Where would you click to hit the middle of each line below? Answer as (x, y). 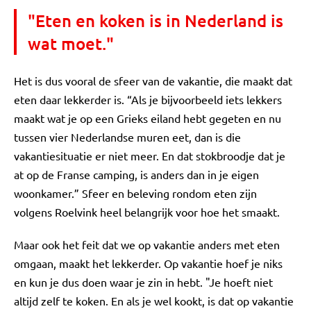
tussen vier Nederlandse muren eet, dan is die (127, 137)
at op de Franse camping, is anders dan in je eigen (136, 174)
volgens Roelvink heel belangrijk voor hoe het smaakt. (147, 212)
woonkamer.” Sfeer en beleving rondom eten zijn (135, 193)
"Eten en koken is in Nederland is (155, 20)
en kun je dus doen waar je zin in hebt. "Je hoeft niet (143, 282)
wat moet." (71, 43)
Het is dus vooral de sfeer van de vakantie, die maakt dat (153, 81)
